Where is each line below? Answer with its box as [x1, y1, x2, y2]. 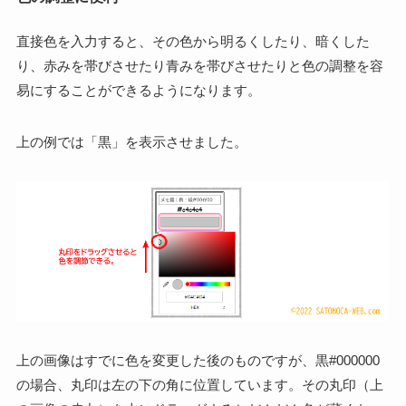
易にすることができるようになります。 [15, 82, 261, 98]
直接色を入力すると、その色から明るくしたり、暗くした [15, 33, 370, 49]
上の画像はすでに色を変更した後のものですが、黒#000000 [15, 353, 380, 369]
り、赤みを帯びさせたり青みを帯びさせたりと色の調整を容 [15, 57, 383, 73]
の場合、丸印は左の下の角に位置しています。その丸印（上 [15, 377, 383, 393]
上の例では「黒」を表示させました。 [15, 133, 247, 150]
